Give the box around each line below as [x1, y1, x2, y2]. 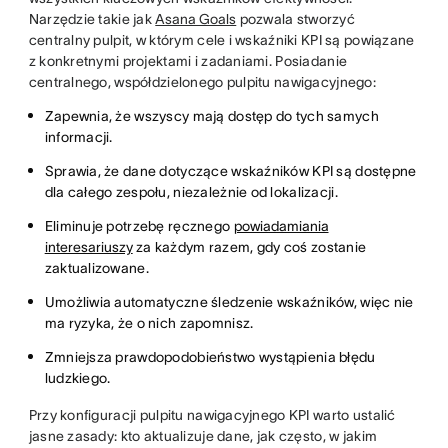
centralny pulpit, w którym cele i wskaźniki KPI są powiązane [28, 31, 415, 48]
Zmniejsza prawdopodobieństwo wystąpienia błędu [44, 348, 376, 365]
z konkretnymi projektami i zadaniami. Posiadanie [28, 52, 348, 69]
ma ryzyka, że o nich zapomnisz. [44, 314, 254, 331]
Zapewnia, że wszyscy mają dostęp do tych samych [44, 107, 379, 124]
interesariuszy [44, 238, 133, 255]
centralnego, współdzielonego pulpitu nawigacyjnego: [28, 73, 376, 90]
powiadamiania [233, 217, 329, 234]
